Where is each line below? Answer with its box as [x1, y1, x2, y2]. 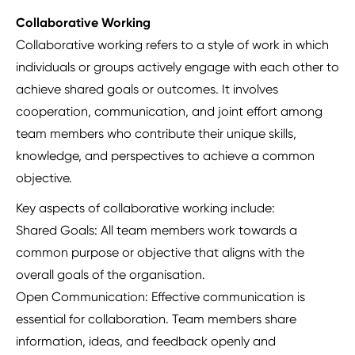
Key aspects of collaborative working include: [16, 200, 275, 216]
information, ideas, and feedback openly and [16, 334, 276, 349]
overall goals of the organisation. [16, 267, 205, 283]
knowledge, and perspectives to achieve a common [16, 148, 315, 164]
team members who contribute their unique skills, [16, 126, 296, 142]
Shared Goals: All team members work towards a [16, 223, 297, 239]
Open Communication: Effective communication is [16, 289, 305, 305]
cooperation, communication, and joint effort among [16, 104, 323, 120]
